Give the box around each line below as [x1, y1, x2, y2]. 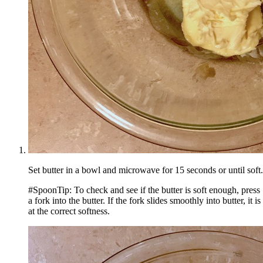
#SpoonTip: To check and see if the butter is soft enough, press [28, 184, 260, 195]
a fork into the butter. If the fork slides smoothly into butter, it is [28, 195, 261, 205]
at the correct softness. [28, 205, 110, 216]
